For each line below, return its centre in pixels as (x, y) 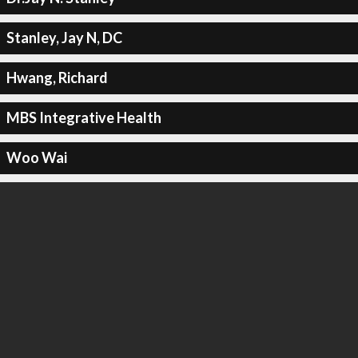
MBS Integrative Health (84, 117)
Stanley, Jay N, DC (64, 38)
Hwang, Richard (57, 78)
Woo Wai (36, 157)
